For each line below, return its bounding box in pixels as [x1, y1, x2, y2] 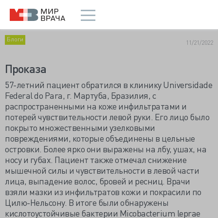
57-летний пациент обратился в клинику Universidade [5, 79, 212, 90]
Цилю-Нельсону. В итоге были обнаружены [5, 197, 168, 208]
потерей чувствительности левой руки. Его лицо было [5, 111, 209, 122]
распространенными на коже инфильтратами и [5, 100, 187, 111]
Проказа [5, 61, 47, 76]
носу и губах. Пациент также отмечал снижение [5, 154, 186, 165]
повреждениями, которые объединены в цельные [5, 132, 195, 144]
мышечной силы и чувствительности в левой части [5, 164, 199, 176]
